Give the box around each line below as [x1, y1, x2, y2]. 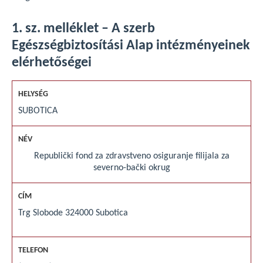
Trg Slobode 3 [18, 208, 70, 218]
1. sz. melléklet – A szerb [12, 22, 155, 36]
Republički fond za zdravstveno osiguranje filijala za [33, 151, 230, 161]
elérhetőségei [12, 56, 92, 70]
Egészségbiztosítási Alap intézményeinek [12, 39, 250, 53]
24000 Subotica [70, 208, 128, 218]
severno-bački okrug [93, 163, 170, 173]
